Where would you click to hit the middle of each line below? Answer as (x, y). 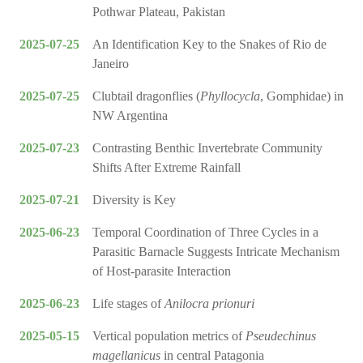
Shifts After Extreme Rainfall (167, 168)
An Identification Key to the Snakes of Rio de (209, 45)
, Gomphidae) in (302, 96)
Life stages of (128, 304)
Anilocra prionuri (209, 304)
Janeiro (111, 64)
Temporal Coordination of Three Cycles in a (205, 233)
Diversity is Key (134, 200)
